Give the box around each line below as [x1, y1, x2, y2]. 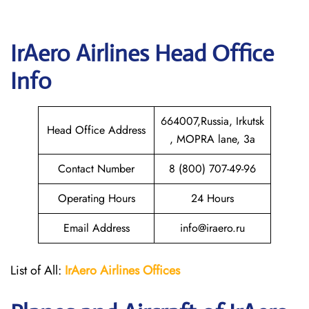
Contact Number [58, 161, 134, 177]
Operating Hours [57, 190, 135, 206]
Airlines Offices [100, 261, 180, 279]
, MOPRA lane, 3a [170, 131, 255, 147]
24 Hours [191, 190, 234, 206]
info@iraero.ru [180, 220, 245, 236]
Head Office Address [47, 122, 146, 138]
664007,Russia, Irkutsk [161, 113, 264, 129]
